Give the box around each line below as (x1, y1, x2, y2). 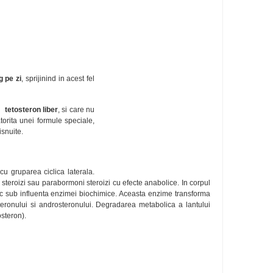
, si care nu (58, 105, 95, 114)
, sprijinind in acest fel (21, 74, 95, 83)
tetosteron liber (4, 105, 58, 114)
